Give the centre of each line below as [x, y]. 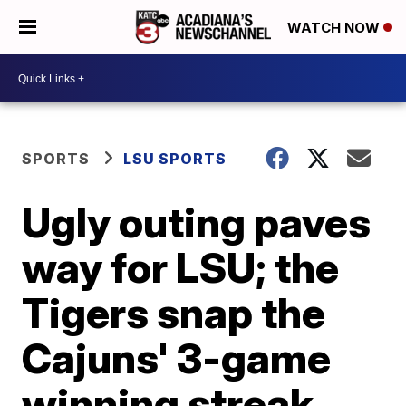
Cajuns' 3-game [177, 358]
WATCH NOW [335, 28]
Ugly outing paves [197, 222]
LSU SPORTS [175, 159]
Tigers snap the [174, 313]
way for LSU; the [181, 267]
